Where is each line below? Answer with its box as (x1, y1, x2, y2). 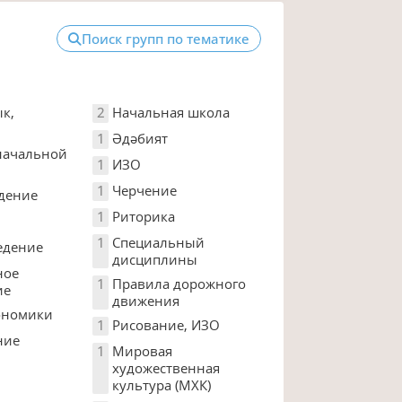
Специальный (111, 232, 205, 251)
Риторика (111, 206, 175, 225)
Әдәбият (111, 128, 168, 147)
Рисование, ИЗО (111, 315, 220, 334)
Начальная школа (111, 102, 230, 121)
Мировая (111, 341, 172, 360)
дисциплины (111, 249, 197, 268)
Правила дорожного (111, 274, 246, 293)
